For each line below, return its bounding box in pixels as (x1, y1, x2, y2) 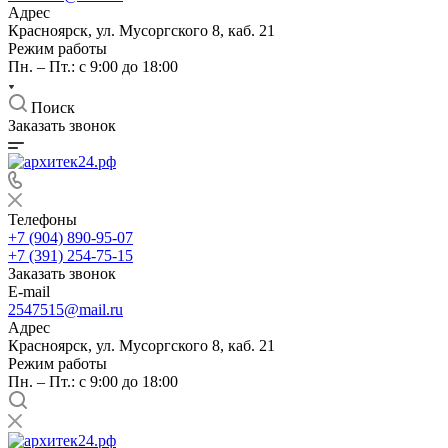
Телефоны (8, 211, 77, 228)
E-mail (8, 283, 50, 300)
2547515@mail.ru (8, 301, 123, 318)
